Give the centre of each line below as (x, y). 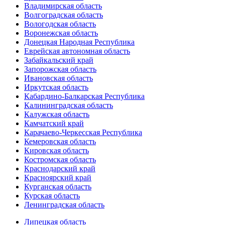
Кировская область (57, 151)
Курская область (52, 196)
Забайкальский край (59, 60)
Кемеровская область (60, 142)
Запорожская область (60, 69)
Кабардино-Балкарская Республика (84, 96)
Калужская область (57, 115)
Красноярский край (58, 178)
